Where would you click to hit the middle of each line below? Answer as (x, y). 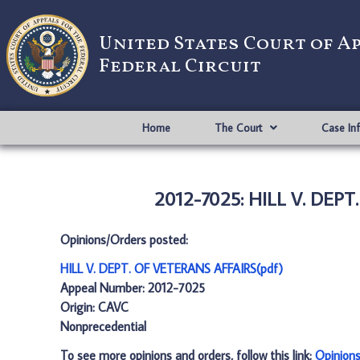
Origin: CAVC (94, 307)
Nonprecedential (103, 326)
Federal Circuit (180, 67)
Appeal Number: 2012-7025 (133, 288)
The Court (238, 128)
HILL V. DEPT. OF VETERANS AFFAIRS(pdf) (172, 268)
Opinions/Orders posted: (124, 239)
